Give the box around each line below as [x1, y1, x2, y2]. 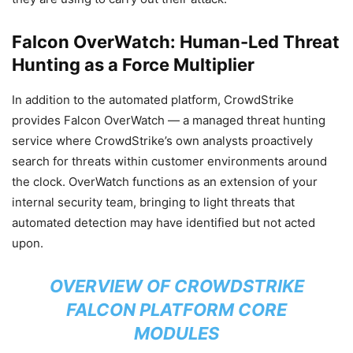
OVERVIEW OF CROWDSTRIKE [49, 275, 304, 296]
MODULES [134, 322, 219, 344]
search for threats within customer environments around [12, 153, 327, 169]
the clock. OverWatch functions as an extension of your [12, 173, 318, 189]
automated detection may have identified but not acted [12, 214, 315, 230]
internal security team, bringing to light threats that [12, 194, 295, 210]
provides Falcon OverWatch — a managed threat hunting [12, 112, 325, 128]
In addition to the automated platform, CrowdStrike [12, 91, 294, 107]
